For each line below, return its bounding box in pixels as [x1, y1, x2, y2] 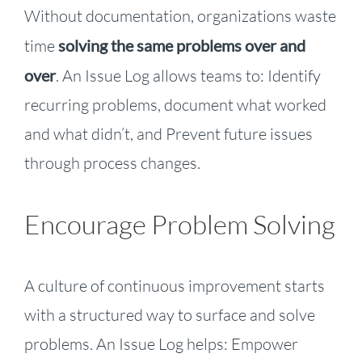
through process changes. [23, 152, 200, 173]
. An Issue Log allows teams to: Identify [55, 65, 321, 86]
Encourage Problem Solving [23, 208, 335, 242]
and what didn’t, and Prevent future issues [23, 123, 313, 144]
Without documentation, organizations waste [23, 5, 336, 26]
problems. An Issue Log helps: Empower [23, 334, 298, 355]
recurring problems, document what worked [23, 94, 326, 115]
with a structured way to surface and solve [23, 305, 315, 326]
